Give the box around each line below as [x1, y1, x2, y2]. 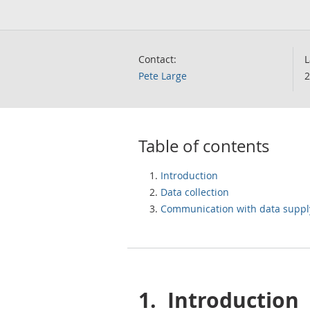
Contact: [138, 53, 176, 66]
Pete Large [138, 69, 187, 82]
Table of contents [138, 135, 269, 157]
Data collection [161, 185, 229, 199]
